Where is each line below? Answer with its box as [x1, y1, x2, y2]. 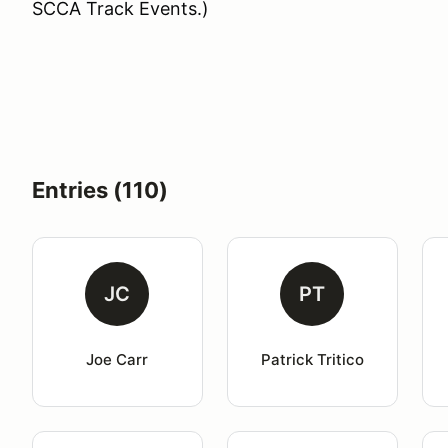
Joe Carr [86, 350, 149, 369]
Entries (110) [32, 177, 168, 203]
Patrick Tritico [260, 350, 364, 369]
